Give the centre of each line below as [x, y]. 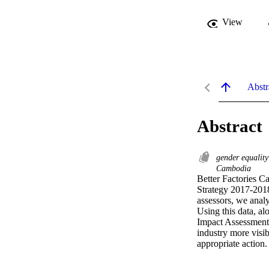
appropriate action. [232, 244]
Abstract [230, 126]
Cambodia [234, 168]
